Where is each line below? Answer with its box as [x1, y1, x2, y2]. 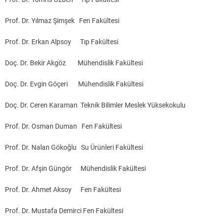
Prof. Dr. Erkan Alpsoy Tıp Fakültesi [5, 38, 118, 46]
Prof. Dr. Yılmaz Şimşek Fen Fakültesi [5, 17, 119, 25]
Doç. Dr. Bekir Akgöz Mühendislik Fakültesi [5, 59, 143, 67]
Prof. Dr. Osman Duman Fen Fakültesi [5, 122, 122, 131]
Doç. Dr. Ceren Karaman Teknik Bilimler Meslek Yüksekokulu [5, 101, 186, 110]
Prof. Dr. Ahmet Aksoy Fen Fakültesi [5, 186, 121, 194]
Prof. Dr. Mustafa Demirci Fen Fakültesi [5, 207, 123, 215]
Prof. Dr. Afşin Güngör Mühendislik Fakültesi [5, 165, 146, 173]
